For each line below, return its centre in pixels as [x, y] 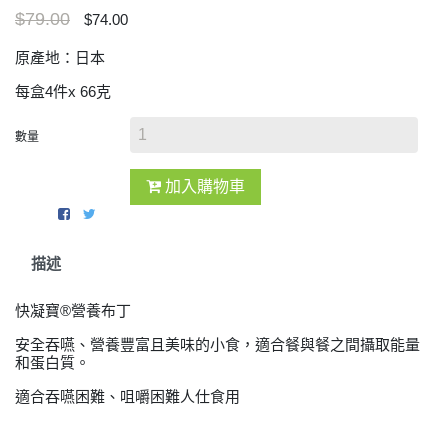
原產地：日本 [60, 57]
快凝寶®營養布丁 [73, 310]
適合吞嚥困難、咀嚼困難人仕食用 [127, 396]
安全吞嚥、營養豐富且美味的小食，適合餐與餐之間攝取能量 [217, 344]
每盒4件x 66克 [63, 91]
